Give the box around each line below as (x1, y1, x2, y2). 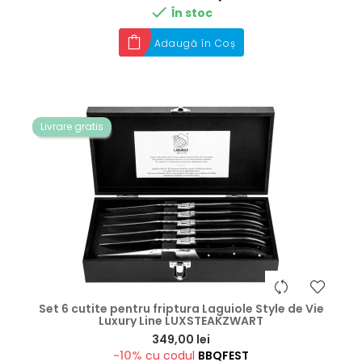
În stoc (171, 4, 213, 21)
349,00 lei (152, 331, 210, 347)
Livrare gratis (40, 120, 103, 133)
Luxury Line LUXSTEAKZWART (99, 313, 263, 329)
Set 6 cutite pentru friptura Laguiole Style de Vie (38, 301, 324, 317)
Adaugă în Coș (154, 36, 236, 50)
